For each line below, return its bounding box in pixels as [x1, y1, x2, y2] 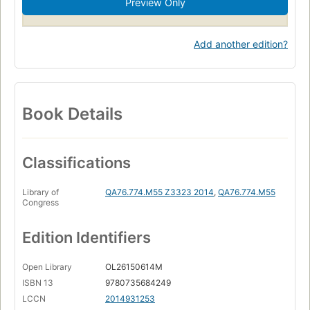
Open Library [22, 261, 72, 272]
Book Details [22, 103, 122, 124]
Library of [22, 186, 59, 197]
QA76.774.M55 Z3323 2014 [105, 186, 214, 197]
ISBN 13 [22, 277, 53, 288]
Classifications [22, 153, 131, 172]
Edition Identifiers [22, 228, 151, 246]
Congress [22, 197, 59, 208]
